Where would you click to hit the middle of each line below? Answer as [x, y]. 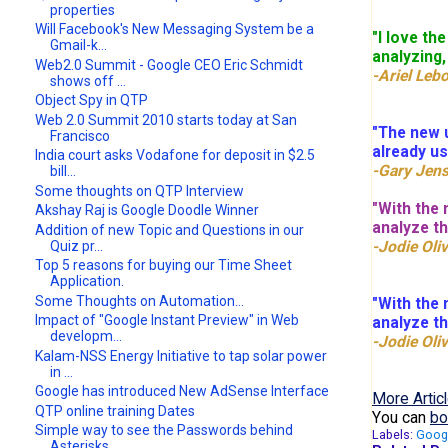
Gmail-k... [79, 45]
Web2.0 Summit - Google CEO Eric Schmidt [169, 64]
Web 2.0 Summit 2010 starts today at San [166, 119]
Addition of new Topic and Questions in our [170, 229]
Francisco [80, 135]
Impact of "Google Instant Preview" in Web [167, 320]
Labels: [393, 434]
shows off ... [88, 80]
